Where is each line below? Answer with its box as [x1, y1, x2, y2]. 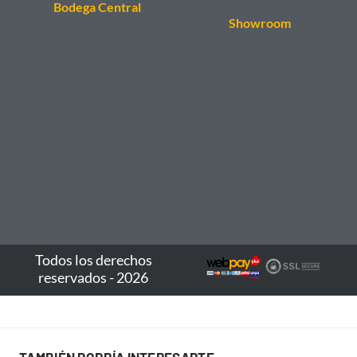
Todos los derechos [34, 251, 152, 269]
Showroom [229, 15, 291, 31]
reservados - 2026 [38, 269, 148, 287]
